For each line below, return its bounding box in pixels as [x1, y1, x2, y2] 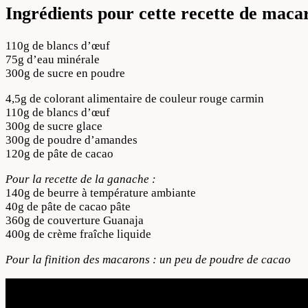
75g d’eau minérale [5, 52, 100, 66]
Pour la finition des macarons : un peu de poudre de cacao [5, 252, 291, 266]
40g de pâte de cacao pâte [5, 199, 131, 213]
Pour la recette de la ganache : [5, 172, 156, 186]
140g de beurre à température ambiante [5, 186, 196, 199]
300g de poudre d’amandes [5, 133, 137, 146]
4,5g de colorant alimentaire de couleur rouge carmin [5, 91, 264, 105]
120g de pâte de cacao [5, 146, 113, 160]
